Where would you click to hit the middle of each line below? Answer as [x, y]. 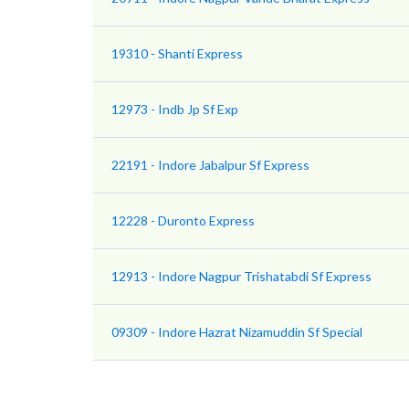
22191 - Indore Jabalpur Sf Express [210, 165]
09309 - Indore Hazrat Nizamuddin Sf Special [237, 332]
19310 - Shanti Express [177, 54]
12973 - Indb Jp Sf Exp [175, 110]
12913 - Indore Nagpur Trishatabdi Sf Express [241, 277]
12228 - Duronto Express [183, 221]
